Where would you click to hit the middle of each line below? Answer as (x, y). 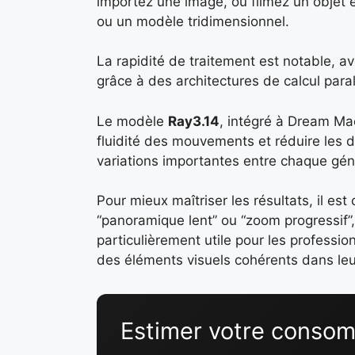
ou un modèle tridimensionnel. (193, 21)
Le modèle (132, 121)
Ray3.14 (194, 121)
